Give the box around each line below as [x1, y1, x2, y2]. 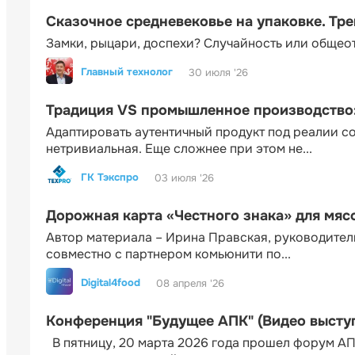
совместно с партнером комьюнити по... [46, 246, 291, 263]
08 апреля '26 [156, 276, 224, 290]
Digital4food [81, 276, 140, 290]
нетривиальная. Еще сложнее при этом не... [46, 140, 312, 158]
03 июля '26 [155, 170, 214, 185]
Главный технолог [81, 65, 173, 79]
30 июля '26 [189, 65, 248, 79]
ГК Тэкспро [81, 170, 139, 185]
